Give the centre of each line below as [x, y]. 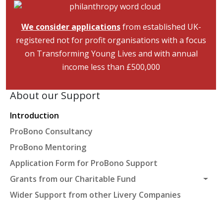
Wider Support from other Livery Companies [95, 195]
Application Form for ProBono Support [84, 163]
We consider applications [71, 27]
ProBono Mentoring [48, 147]
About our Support [55, 95]
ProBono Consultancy [51, 131]
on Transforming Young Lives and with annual [111, 54]
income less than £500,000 [111, 67]
